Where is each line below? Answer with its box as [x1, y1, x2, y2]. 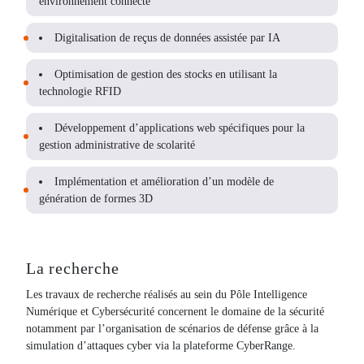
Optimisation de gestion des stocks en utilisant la [54, 68, 277, 80]
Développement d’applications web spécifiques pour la [54, 122, 305, 134]
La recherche [26, 259, 119, 277]
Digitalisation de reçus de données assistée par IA [54, 32, 280, 44]
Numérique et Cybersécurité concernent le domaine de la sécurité [26, 305, 324, 318]
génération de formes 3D [39, 193, 153, 205]
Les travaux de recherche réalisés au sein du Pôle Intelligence [26, 288, 307, 301]
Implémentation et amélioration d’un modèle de [54, 175, 274, 188]
